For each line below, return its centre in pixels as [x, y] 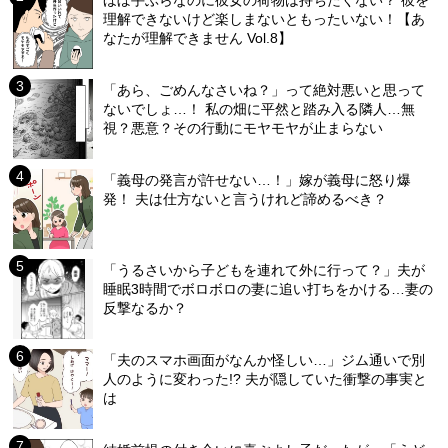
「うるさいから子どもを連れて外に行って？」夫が [264, 269]
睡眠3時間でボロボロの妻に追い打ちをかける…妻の [268, 288]
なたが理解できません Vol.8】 [198, 37]
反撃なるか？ [145, 307]
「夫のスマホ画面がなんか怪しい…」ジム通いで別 [264, 359]
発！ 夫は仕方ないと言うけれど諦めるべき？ [245, 198]
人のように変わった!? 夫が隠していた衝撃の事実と [265, 378]
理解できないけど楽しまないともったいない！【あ [264, 18]
